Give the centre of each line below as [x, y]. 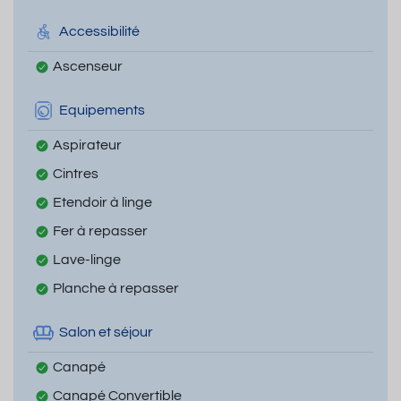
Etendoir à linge [102, 202]
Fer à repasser [100, 230]
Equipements [102, 111]
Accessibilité [99, 32]
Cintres [76, 173]
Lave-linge [87, 259]
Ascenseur [88, 66]
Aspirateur [87, 145]
